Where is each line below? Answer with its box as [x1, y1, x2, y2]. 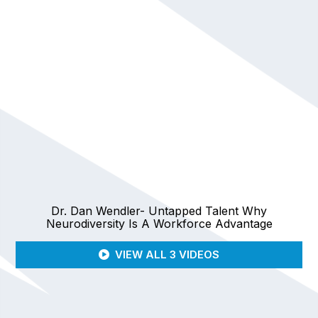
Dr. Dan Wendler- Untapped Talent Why [51, 203, 267, 218]
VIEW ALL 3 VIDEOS [115, 248, 219, 262]
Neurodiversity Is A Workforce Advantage [45, 216, 273, 231]
